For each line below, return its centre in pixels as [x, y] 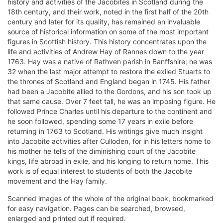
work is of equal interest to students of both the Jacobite [100, 171]
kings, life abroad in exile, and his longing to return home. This [108, 161]
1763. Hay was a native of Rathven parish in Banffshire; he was [110, 62]
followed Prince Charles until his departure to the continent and [110, 111]
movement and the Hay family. [57, 181]
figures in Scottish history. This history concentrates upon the [107, 42]
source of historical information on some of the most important [108, 32]
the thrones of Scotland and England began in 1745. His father [109, 82]
